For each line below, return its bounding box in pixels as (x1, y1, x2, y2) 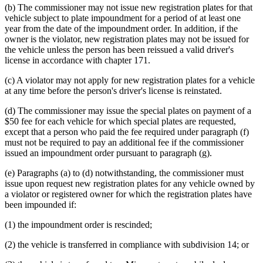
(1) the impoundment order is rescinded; (5, 220, 152, 230)
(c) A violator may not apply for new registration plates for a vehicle (5, 75, 255, 86)
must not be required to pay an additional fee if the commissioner (5, 137, 244, 148)
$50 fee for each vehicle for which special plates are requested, (5, 116, 236, 127)
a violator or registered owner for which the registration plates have (5, 189, 252, 200)
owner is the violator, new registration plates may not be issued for (5, 34, 249, 45)
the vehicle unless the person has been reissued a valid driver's (5, 45, 234, 55)
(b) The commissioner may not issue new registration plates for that (5, 2, 252, 13)
